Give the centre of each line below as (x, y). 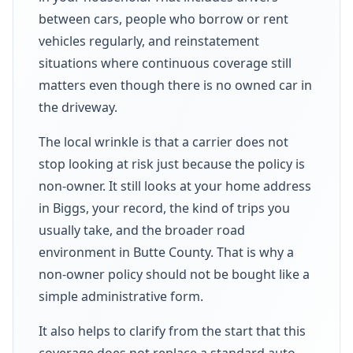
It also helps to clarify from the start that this (172, 331)
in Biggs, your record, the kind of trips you (164, 208)
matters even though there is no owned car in (175, 85)
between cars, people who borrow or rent (163, 19)
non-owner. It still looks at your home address (175, 186)
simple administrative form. (121, 296)
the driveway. (78, 107)
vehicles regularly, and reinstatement (149, 41)
